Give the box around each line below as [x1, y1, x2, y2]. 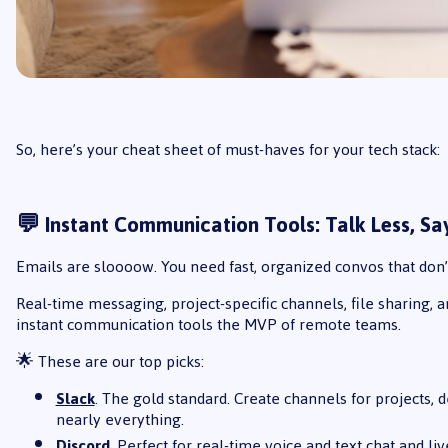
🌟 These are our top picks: [15, 345, 204, 377]
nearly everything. [55, 403, 184, 435]
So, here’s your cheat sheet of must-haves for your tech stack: [15, 133, 440, 165]
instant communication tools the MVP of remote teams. [15, 308, 401, 340]
